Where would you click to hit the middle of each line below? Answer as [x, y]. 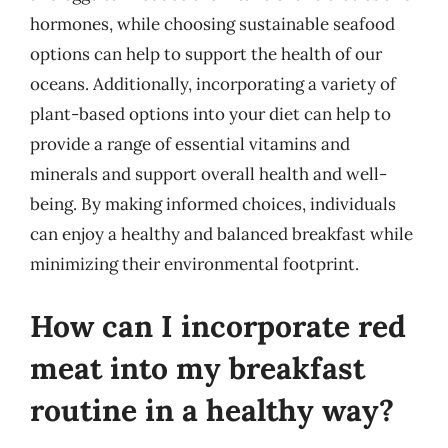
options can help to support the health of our [206, 54]
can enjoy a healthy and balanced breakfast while [221, 234]
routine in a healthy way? [212, 409]
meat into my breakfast [197, 367]
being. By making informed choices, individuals [213, 204]
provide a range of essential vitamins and [190, 144]
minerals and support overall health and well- [208, 174]
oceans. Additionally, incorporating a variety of [213, 84]
